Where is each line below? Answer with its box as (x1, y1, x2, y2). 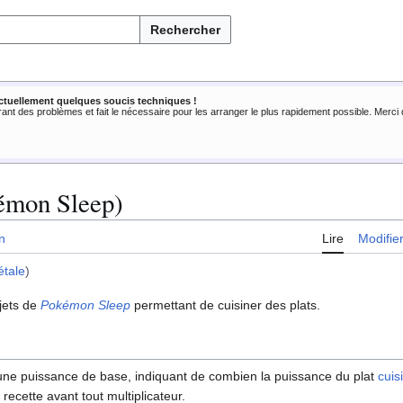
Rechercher (150, 22, 220, 37)
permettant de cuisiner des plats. (130, 298, 320, 313)
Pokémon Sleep (40, 298, 130, 313)
